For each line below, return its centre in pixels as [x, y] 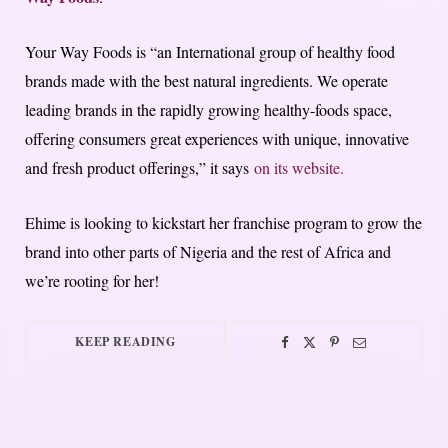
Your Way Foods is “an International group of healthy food [210, 52]
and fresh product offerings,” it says [139, 168]
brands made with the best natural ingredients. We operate [206, 81]
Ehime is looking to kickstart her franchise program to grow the [223, 223]
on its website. [299, 168]
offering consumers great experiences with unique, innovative [217, 139]
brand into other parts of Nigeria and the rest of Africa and [208, 252]
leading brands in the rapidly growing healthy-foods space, [208, 110]
